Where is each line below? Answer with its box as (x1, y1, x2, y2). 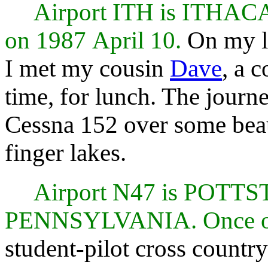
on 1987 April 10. (5, 27, 187, 54)
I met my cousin (5, 55, 170, 83)
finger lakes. (5, 139, 126, 167)
